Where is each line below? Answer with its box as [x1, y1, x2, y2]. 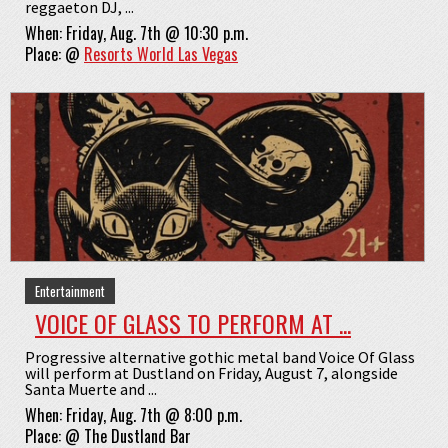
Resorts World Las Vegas [84, 41, 238, 66]
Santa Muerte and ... [25, 378, 157, 399]
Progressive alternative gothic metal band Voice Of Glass [25, 346, 415, 367]
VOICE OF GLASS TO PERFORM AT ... [35, 304, 351, 341]
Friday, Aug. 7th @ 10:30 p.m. [66, 20, 248, 45]
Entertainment [35, 280, 105, 301]
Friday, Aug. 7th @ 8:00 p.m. [66, 402, 242, 427]
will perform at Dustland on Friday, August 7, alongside [25, 362, 398, 383]
